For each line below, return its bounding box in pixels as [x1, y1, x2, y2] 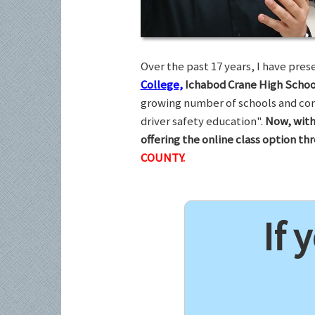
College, [140, 77, 183, 92]
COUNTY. [140, 150, 185, 165]
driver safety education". [140, 113, 265, 129]
